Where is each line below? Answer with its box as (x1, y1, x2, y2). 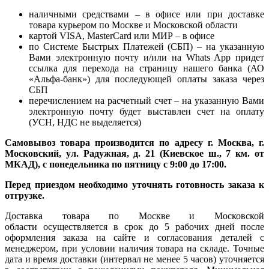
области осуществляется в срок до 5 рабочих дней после (5, 222, 264, 232)
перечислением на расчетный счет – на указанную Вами (29, 95, 264, 106)
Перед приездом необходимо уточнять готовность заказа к (5, 180, 264, 190)
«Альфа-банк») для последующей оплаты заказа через (29, 74, 264, 85)
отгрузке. (5, 190, 44, 201)
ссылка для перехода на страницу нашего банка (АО (29, 63, 264, 74)
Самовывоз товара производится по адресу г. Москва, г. (5, 138, 264, 148)
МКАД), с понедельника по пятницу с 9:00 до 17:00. (5, 159, 226, 170)
